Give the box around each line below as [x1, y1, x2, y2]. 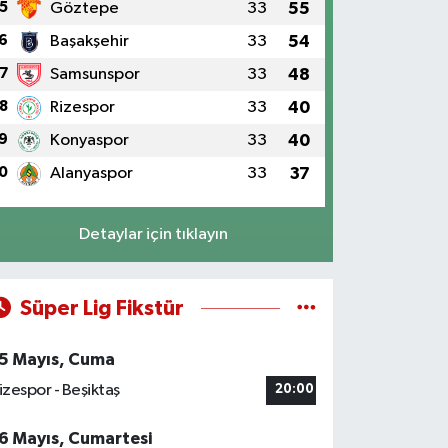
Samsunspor [49, 66, 140, 84]
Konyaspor [49, 132, 129, 150]
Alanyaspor [49, 165, 133, 183]
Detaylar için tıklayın [78, 226, 228, 244]
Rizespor [49, 99, 115, 117]
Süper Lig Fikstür [19, 298, 184, 320]
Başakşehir [49, 33, 129, 51]
